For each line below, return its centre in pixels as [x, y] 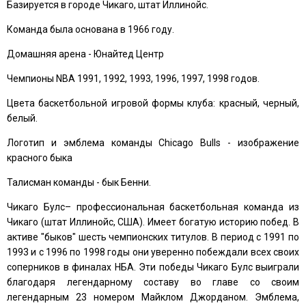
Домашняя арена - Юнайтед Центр [85, 54]
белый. [22, 118]
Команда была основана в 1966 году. [91, 29]
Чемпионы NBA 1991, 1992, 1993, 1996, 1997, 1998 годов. [133, 78]
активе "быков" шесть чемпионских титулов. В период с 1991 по [153, 237]
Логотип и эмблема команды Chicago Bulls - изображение [153, 142]
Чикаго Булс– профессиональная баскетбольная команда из [153, 207]
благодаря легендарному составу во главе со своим [153, 282]
